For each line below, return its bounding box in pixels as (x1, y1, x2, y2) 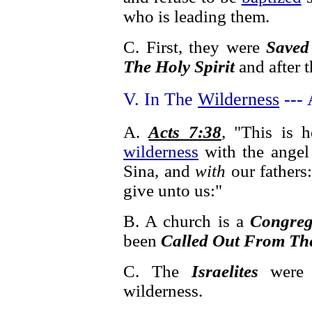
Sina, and (123, 162, 196, 180)
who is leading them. (123, 7, 270, 26)
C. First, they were (123, 38, 267, 56)
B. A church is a (123, 212, 250, 231)
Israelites (191, 262, 258, 281)
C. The (123, 262, 192, 281)
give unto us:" (123, 181, 222, 200)
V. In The (123, 89, 198, 109)
